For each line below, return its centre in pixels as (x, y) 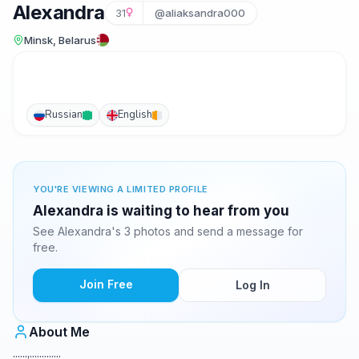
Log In (252, 285)
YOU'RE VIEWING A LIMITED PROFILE (121, 189)
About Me (59, 332)
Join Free (106, 284)
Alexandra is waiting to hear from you (161, 211)
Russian (64, 115)
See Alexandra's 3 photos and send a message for (168, 231)
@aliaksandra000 (200, 13)
